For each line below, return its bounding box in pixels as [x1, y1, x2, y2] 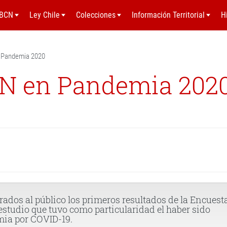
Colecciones [76, 10, 116, 20]
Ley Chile [29, 10, 60, 20]
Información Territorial [132, 10, 205, 20]
